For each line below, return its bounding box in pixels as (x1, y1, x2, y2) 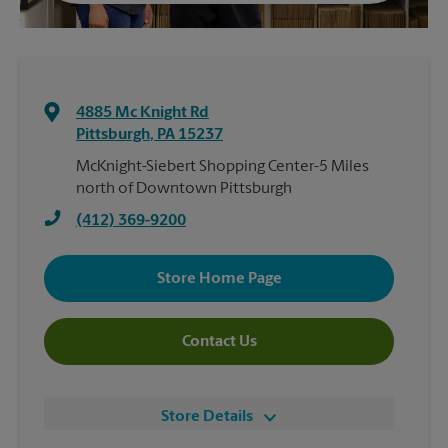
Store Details (161, 409, 253, 425)
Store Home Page (156, 270, 282, 287)
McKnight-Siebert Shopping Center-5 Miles (76, 159, 369, 175)
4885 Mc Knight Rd (76, 105, 209, 121)
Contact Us (181, 333, 257, 350)
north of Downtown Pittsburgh (76, 181, 292, 197)
